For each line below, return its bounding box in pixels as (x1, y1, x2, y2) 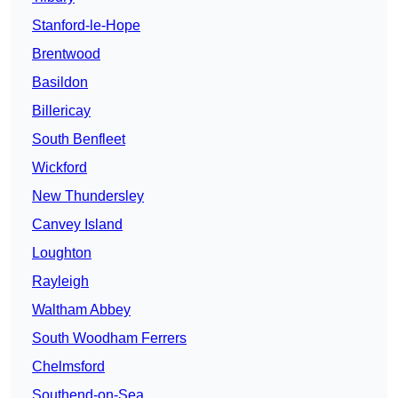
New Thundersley (32, 188, 144, 204)
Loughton (32, 245, 92, 261)
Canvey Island (32, 217, 123, 233)
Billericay (32, 103, 91, 119)
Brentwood (32, 46, 100, 62)
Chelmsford (32, 359, 105, 375)
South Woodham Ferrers (32, 330, 187, 346)
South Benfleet (32, 131, 125, 147)
